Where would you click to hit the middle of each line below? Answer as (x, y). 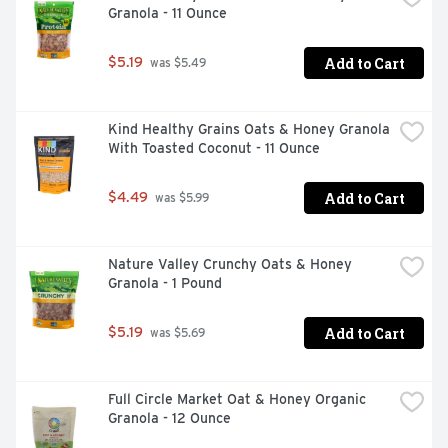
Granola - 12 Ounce (169, 418)
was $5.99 (180, 198)
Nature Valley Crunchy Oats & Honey (230, 264)
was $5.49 (176, 63)
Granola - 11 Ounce (167, 13)
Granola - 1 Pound (165, 283)
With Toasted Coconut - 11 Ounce (214, 148)
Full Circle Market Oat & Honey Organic (237, 399)
